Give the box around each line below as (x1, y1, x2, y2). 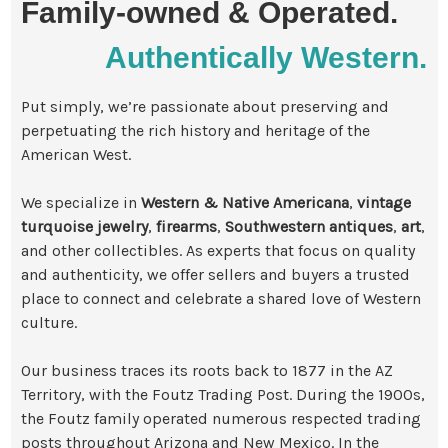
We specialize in (21, 193, 141, 212)
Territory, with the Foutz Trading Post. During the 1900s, (21, 385, 425, 404)
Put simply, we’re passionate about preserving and (21, 97, 389, 116)
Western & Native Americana (141, 193, 349, 212)
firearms (156, 217, 217, 236)
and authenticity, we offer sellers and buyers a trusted (21, 265, 410, 284)
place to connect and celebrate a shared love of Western (21, 289, 421, 308)
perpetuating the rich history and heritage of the (21, 121, 370, 140)
